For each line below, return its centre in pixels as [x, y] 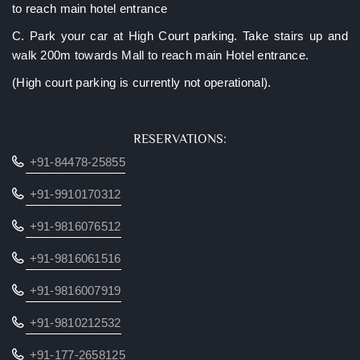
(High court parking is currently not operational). [142, 83]
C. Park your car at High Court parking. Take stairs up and [180, 37]
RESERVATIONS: [180, 139]
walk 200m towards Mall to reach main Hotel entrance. [161, 56]
